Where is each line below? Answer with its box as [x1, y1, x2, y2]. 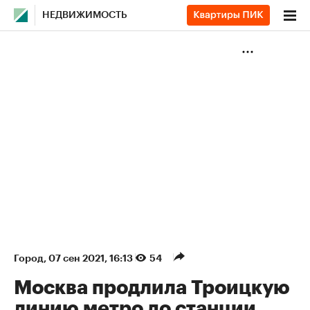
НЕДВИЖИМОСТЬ [42, 10, 127, 20]
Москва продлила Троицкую [14, 278, 290, 298]
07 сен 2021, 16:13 [48, 253, 135, 263]
